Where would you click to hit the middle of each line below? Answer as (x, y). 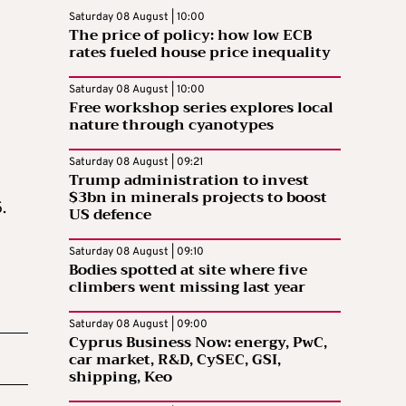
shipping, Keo (121, 377)
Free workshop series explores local (201, 107)
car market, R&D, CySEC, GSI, (175, 359)
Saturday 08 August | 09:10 (136, 251)
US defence (110, 214)
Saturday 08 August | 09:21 (136, 162)
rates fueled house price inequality (200, 52)
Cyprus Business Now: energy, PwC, (198, 342)
